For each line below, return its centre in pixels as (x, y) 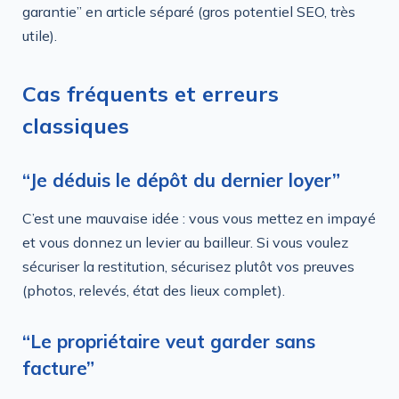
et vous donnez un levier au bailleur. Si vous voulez (185, 242)
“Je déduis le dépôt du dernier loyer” (181, 179)
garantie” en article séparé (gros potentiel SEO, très (189, 12)
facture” (58, 367)
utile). (40, 36)
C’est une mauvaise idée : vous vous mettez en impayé (199, 218)
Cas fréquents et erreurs (151, 93)
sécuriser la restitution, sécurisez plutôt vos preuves (188, 266)
